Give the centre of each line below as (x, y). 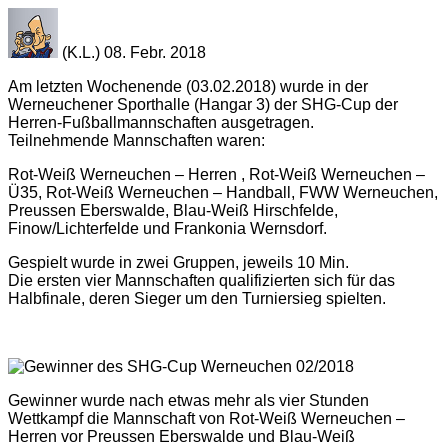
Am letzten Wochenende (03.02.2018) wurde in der (188, 86)
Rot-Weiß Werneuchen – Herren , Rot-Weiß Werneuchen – (216, 174)
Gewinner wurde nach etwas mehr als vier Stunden (188, 400)
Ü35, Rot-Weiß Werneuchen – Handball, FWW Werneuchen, (223, 192)
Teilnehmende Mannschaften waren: (136, 140)
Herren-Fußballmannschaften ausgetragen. (161, 122)
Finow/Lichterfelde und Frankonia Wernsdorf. (167, 228)
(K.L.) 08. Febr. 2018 (132, 52)
